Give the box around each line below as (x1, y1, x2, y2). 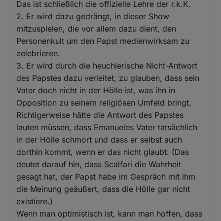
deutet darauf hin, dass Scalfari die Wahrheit (16, 159, 182, 170)
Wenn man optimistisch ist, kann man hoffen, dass (16, 209, 203, 219)
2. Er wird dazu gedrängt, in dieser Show (16, 11, 170, 22)
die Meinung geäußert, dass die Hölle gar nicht (16, 184, 190, 194)
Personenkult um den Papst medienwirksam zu (16, 36, 190, 46)
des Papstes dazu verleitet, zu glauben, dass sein (16, 73, 200, 83)
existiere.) (16, 196, 53, 207)
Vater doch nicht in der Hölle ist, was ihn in (16, 85, 176, 96)
